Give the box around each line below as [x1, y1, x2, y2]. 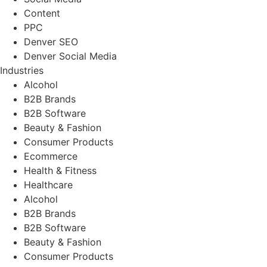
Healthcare [24, 178, 73, 191]
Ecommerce [24, 150, 77, 162]
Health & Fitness [24, 164, 97, 176]
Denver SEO [24, 35, 78, 48]
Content [24, 7, 60, 19]
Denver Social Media [24, 49, 117, 62]
